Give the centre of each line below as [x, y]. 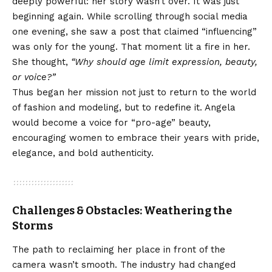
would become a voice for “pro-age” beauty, [111, 122]
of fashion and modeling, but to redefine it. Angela [124, 107]
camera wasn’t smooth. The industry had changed [124, 265]
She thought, [42, 62]
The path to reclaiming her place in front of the [119, 250]
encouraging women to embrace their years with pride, [136, 138]
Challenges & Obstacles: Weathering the [122, 210]
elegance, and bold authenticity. [83, 153]
